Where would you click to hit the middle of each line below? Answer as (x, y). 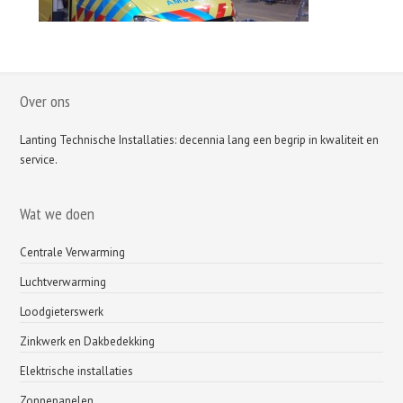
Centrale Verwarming (73, 252)
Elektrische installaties (77, 371)
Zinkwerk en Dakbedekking (88, 341)
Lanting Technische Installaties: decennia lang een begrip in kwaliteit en (200, 140)
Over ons (45, 101)
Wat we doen (58, 214)
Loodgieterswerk (62, 312)
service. (39, 160)
